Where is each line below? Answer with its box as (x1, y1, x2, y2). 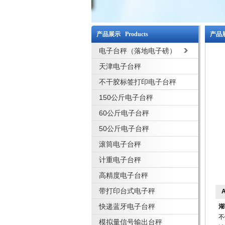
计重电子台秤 (99, 156, 141, 164)
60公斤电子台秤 (99, 109, 149, 117)
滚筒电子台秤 (99, 140, 141, 148)
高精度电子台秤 (99, 171, 148, 179)
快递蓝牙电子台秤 (99, 202, 155, 210)
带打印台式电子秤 (99, 187, 155, 195)
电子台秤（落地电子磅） (99, 47, 176, 55)
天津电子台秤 (99, 62, 141, 70)
